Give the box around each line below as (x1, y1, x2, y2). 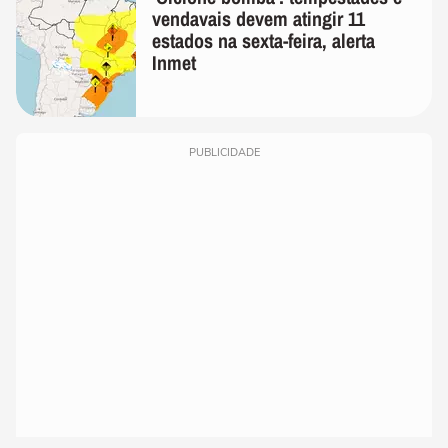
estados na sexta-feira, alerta (152, 26, 375, 54)
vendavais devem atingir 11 (152, 4, 365, 32)
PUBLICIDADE (188, 144, 260, 160)
